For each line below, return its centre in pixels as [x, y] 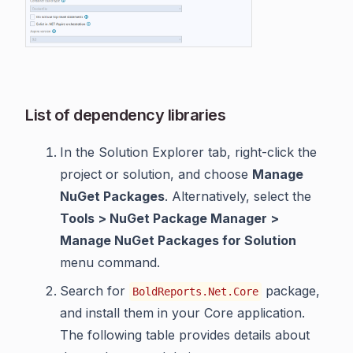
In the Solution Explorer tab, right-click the [188, 152]
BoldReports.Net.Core [195, 291]
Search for [95, 290]
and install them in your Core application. [182, 312]
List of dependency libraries [125, 115]
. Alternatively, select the [238, 196]
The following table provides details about [185, 334]
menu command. [110, 262]
